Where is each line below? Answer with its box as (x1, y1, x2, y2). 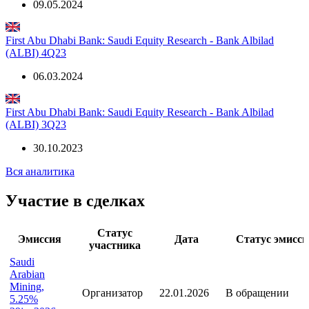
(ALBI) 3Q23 (6, 119, 66, 131)
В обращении (226, 286, 289, 299)
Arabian (10, 268, 45, 280)
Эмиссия (18, 232, 61, 245)
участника (88, 239, 141, 251)
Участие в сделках (6, 191, 145, 210)
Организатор (82, 286, 143, 299)
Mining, (10, 280, 44, 292)
